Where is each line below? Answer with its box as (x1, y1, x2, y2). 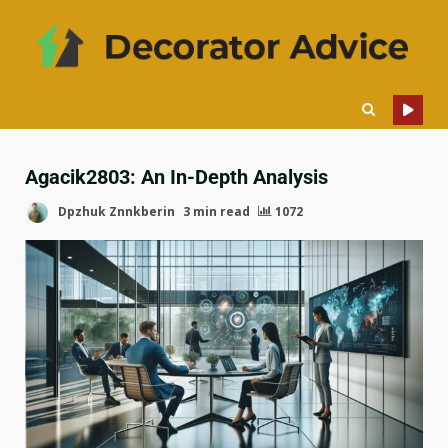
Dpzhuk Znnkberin (55, 203, 175, 221)
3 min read (183, 203, 250, 221)
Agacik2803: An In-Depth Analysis (25, 165, 328, 190)
